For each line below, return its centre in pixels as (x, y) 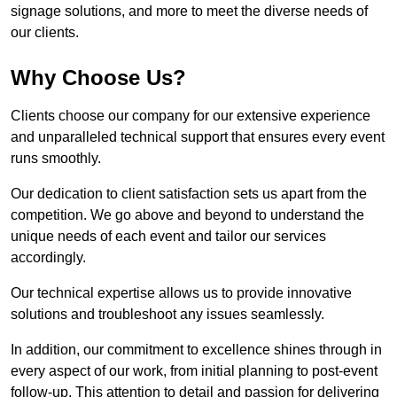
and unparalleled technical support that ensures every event (198, 137)
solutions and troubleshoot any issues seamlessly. (167, 315)
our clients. (45, 33)
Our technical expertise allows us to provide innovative (181, 293)
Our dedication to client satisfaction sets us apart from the (189, 194)
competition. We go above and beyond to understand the (187, 215)
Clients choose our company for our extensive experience (191, 116)
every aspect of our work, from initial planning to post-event (194, 371)
